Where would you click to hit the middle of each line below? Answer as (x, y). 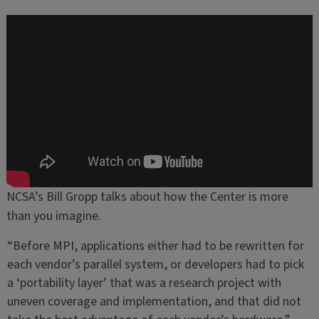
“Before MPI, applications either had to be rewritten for (155, 246)
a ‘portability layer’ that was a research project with (144, 283)
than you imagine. (54, 216)
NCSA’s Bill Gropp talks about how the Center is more (147, 197)
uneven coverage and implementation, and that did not (154, 302)
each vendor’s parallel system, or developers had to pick (156, 265)
